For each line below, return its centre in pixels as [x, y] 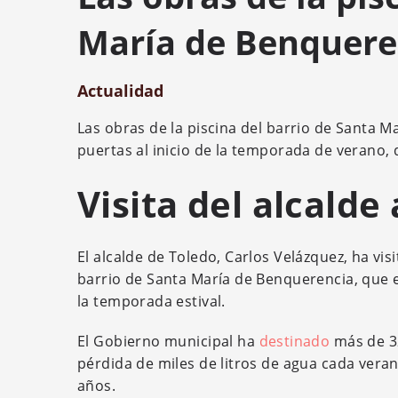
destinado [295, 341]
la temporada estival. [151, 301]
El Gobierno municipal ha [168, 341]
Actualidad [120, 91]
